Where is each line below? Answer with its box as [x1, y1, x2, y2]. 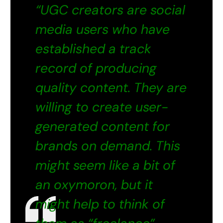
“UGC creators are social [35, 1, 186, 19]
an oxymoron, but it [35, 176, 153, 194]
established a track [35, 40, 152, 58]
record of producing [35, 60, 157, 77]
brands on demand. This [35, 137, 181, 155]
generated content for [35, 118, 170, 135]
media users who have [35, 21, 170, 38]
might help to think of [35, 196, 165, 213]
